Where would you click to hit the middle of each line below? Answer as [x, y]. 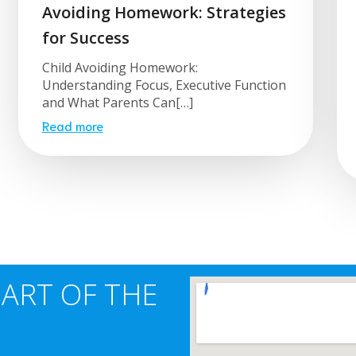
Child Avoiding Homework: [120, 67]
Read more [72, 125]
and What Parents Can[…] [117, 102]
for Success [85, 37]
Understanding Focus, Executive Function [164, 85]
